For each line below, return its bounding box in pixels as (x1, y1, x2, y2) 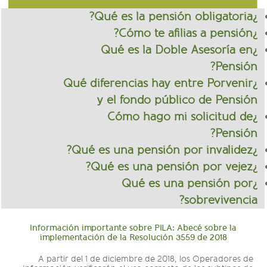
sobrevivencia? (189, 193, 262, 208)
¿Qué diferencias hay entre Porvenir (68, 76, 257, 91)
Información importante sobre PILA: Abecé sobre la (35, 223, 241, 234)
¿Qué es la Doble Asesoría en (105, 43, 257, 58)
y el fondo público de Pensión (101, 93, 262, 108)
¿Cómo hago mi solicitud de (112, 110, 257, 125)
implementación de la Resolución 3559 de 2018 (44, 232, 232, 243)
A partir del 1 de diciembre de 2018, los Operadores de (43, 254, 258, 265)
